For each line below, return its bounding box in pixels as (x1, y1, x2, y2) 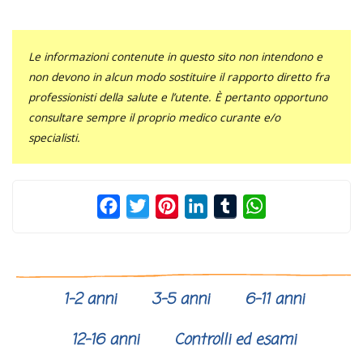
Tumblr (237, 197, 282, 216)
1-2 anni (63, 288, 116, 312)
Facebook (120, 197, 178, 216)
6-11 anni (245, 288, 304, 312)
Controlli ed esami (174, 329, 296, 352)
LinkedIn (207, 197, 260, 216)
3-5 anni (152, 288, 209, 312)
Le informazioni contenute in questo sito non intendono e (28, 49, 322, 65)
